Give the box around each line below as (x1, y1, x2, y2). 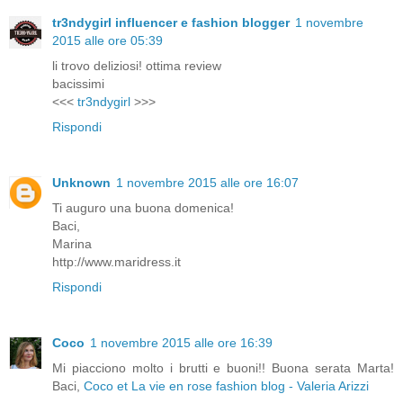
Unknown (52, 175, 111, 190)
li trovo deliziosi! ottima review (52, 58, 221, 73)
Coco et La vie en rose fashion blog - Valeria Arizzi (84, 378, 369, 393)
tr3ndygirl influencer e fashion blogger (52, 14, 290, 30)
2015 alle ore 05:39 (52, 32, 163, 48)
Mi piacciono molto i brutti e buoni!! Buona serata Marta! (52, 360, 394, 375)
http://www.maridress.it (52, 254, 181, 269)
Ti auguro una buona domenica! (52, 200, 234, 215)
